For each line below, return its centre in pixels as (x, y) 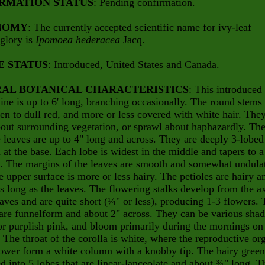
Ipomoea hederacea (79, 40)
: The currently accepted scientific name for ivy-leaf (140, 27)
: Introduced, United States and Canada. (134, 64)
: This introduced (225, 89)
